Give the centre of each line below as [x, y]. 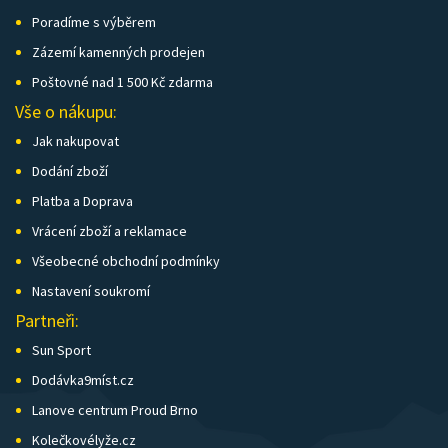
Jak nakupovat [75, 141]
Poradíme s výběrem [94, 22]
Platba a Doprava [82, 201]
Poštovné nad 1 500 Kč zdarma [122, 82]
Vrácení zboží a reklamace [109, 231]
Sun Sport [61, 350]
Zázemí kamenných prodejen [118, 52]
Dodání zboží [70, 171]
